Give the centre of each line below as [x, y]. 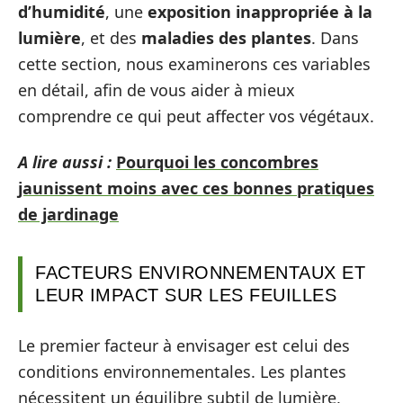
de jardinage [68, 214]
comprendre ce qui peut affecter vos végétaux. [196, 116]
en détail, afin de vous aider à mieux [157, 90]
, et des [111, 37]
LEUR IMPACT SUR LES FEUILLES [186, 295]
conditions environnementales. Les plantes [182, 371]
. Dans [335, 37]
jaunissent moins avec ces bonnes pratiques [196, 188]
